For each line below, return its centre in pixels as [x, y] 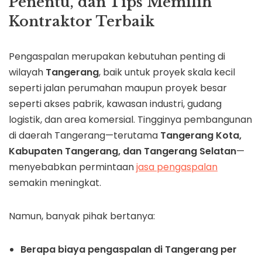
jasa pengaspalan [177, 167]
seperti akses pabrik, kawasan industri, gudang [115, 104]
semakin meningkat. [55, 183]
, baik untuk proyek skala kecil [167, 73]
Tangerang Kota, [201, 136]
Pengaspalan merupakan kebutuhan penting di [117, 57]
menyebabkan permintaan [73, 167]
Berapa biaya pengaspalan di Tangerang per [129, 250]
